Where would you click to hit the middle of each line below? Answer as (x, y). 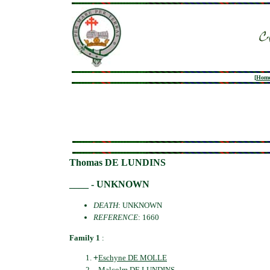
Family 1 (85, 237)
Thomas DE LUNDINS (118, 162)
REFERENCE (116, 218)
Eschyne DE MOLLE (133, 257)
